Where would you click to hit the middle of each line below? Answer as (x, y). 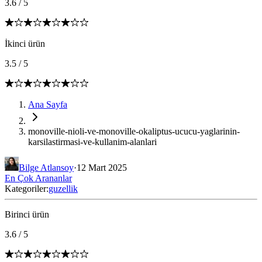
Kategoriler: (27, 189)
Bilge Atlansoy (46, 168)
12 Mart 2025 (102, 168)
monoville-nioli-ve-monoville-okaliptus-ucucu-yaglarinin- (134, 131)
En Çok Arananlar (38, 178)
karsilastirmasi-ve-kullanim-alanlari (92, 142)
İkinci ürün (25, 44)
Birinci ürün (27, 214)
